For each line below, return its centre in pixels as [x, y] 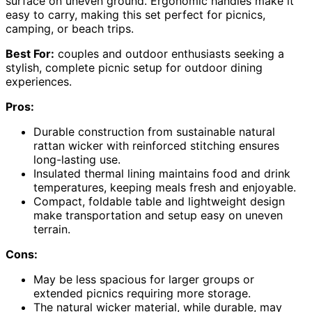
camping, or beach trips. [70, 28]
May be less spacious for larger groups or [144, 279]
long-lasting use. [77, 159]
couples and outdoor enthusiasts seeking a [169, 53]
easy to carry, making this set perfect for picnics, [135, 14]
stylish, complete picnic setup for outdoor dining [134, 67]
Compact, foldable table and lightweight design [159, 201]
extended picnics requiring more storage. [142, 293]
